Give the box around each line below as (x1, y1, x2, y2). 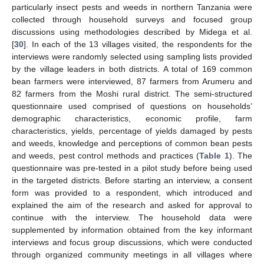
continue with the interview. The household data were (12, 213, 252, 223)
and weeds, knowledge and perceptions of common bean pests (12, 138, 252, 148)
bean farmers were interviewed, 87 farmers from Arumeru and (12, 77, 252, 87)
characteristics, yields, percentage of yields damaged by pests (12, 126, 252, 136)
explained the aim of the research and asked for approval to (12, 200, 252, 210)
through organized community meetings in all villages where (12, 250, 252, 260)
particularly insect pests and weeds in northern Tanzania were (12, 2, 252, 12)
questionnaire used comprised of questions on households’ (12, 101, 252, 111)
